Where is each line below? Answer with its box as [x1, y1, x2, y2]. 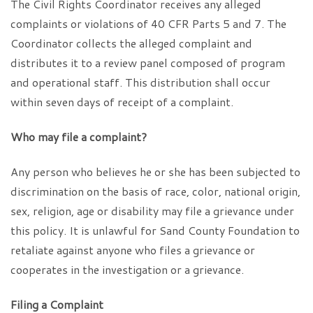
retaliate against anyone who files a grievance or [10, 242, 255, 258]
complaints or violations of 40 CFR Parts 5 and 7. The [10, 15, 286, 31]
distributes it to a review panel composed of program [10, 54, 285, 71]
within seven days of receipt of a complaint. [10, 94, 233, 110]
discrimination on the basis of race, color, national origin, [10, 183, 300, 199]
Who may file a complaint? [10, 129, 147, 145]
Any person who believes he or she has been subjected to [10, 163, 300, 180]
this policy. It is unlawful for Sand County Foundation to [10, 222, 300, 238]
